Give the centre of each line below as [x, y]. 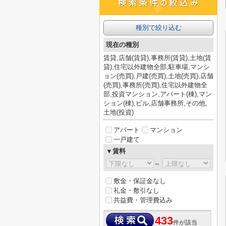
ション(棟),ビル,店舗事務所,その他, [155, 103]
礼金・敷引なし [136, 190]
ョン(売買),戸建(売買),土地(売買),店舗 [158, 76]
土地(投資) [119, 112]
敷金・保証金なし [140, 181]
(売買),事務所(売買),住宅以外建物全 [155, 85]
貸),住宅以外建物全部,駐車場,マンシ [157, 67]
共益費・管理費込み [143, 200]
